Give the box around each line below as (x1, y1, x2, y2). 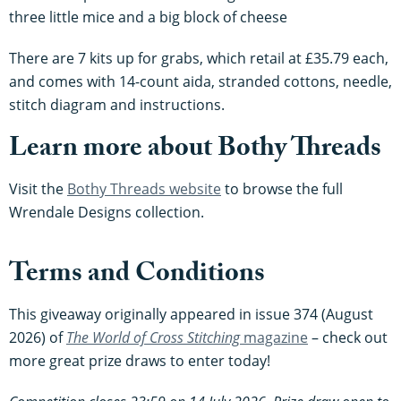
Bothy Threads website (67, 178, 221, 199)
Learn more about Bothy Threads (9, 127, 381, 174)
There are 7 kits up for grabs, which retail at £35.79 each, (9, 47, 388, 68)
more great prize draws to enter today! (9, 350, 270, 371)
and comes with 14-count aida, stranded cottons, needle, (9, 71, 392, 91)
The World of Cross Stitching (66, 327, 240, 347)
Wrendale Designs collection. (9, 201, 204, 222)
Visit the (9, 178, 67, 199)
